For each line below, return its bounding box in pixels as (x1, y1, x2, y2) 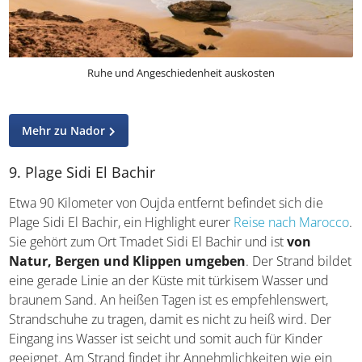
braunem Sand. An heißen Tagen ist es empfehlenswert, (9, 290, 329, 309)
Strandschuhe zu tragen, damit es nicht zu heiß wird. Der (9, 309, 332, 328)
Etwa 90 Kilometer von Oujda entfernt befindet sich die (9, 193, 324, 212)
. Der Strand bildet (246, 251, 352, 270)
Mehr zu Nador (22, 122, 106, 138)
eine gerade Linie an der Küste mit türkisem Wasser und (9, 271, 330, 289)
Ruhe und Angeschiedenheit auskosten (87, 65, 275, 80)
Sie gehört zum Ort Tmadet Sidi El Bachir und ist (9, 232, 288, 250)
